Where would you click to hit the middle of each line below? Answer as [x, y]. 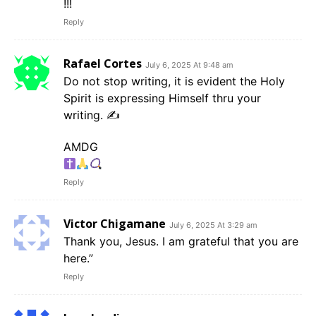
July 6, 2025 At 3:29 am [213, 225]
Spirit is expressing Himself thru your [162, 98]
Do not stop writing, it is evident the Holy [174, 81]
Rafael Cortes [103, 64]
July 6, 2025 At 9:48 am [189, 65]
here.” [78, 259]
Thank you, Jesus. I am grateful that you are [181, 242]
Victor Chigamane [115, 224]
